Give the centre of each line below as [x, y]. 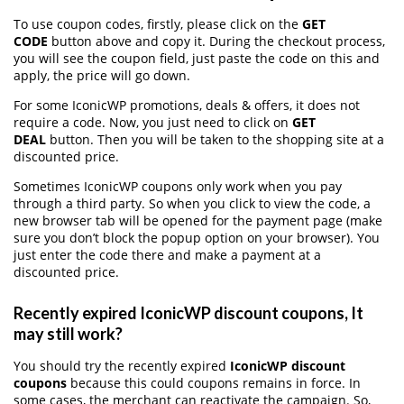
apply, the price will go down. [102, 75]
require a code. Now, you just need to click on [153, 122]
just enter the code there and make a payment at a [167, 254]
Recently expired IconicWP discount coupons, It [188, 312]
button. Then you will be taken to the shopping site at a [215, 139]
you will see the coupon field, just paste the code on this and [197, 58]
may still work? [68, 333]
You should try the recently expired [122, 365]
